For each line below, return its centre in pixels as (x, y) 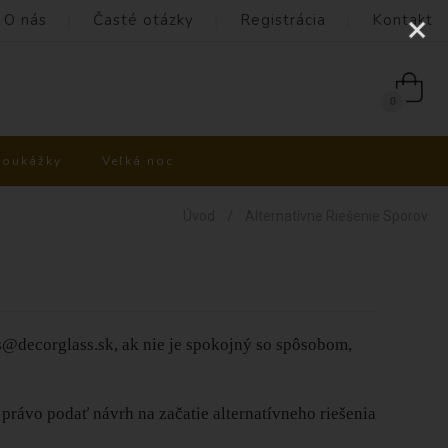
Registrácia (283, 20)
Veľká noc (138, 161)
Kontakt (402, 20)
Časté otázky (143, 20)
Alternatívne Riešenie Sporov (336, 216)
